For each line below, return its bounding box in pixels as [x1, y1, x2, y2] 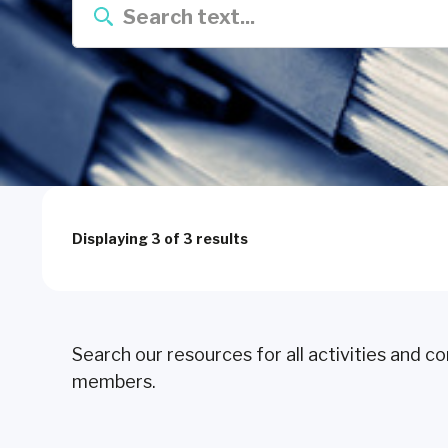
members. [72, 371, 156, 392]
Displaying [72, 230, 151, 247]
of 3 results [161, 230, 248, 247]
